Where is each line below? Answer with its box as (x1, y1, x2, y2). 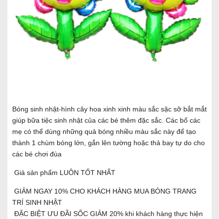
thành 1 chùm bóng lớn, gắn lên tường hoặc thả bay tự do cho (12, 138, 205, 147)
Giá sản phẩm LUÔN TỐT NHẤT (12, 168, 115, 176)
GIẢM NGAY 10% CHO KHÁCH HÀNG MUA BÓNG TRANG (12, 187, 197, 195)
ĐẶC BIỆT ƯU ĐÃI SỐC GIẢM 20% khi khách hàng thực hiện (12, 209, 203, 218)
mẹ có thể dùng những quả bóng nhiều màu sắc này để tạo (12, 127, 196, 135)
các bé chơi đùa (12, 150, 62, 158)
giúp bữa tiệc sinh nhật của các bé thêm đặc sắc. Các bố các (12, 116, 200, 124)
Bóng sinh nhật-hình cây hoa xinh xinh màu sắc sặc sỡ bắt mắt (12, 105, 207, 113)
